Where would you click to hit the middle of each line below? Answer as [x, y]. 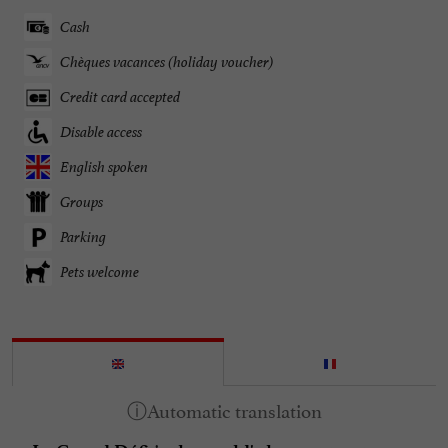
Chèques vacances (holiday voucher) [167, 62]
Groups [81, 202]
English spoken [104, 167]
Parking [83, 237]
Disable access [101, 132]
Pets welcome [99, 272]
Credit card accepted [120, 97]
